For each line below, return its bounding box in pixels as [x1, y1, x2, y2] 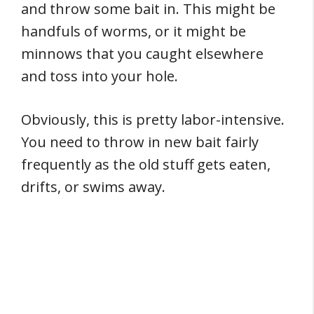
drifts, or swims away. [21, 177, 165, 196]
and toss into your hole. [21, 67, 178, 86]
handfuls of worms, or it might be [21, 22, 246, 41]
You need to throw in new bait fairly [21, 132, 259, 151]
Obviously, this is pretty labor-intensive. [21, 110, 285, 129]
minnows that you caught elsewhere [21, 44, 264, 63]
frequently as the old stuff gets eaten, [21, 155, 271, 174]
